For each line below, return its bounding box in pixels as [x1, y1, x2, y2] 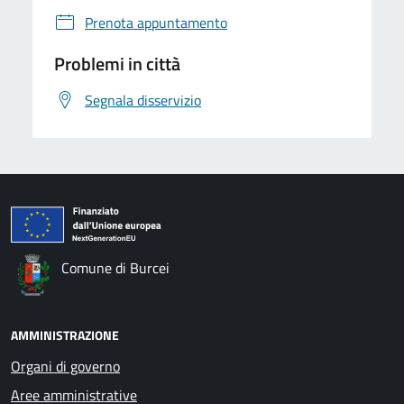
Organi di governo [11, 355, 120, 377]
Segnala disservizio [85, 89, 201, 111]
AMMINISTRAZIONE [11, 326, 119, 344]
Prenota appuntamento [85, 12, 227, 33]
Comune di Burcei [61, 257, 170, 279]
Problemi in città [54, 50, 180, 78]
